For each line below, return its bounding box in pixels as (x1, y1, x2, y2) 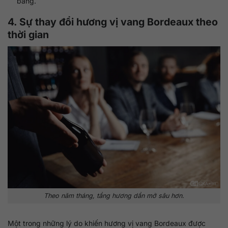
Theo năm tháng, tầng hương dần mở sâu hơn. (44, 191, 184, 199)
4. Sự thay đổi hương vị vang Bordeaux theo (8, 16, 218, 28)
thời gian (8, 28, 49, 41)
